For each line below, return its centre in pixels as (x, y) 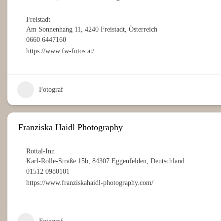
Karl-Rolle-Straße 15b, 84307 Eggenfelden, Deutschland (105, 161)
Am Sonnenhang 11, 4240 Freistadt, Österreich (92, 30)
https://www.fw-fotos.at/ (60, 51)
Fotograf (51, 90)
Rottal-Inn (40, 151)
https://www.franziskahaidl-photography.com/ (90, 183)
